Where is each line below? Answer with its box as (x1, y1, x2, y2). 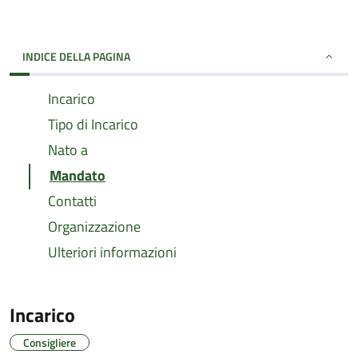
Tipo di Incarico (48, 113, 138, 135)
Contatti (48, 190, 97, 212)
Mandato (50, 165, 105, 186)
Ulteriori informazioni (48, 241, 177, 263)
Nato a (48, 139, 88, 161)
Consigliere (23, 334, 76, 351)
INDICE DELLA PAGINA (22, 48, 130, 65)
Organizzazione (48, 216, 141, 237)
